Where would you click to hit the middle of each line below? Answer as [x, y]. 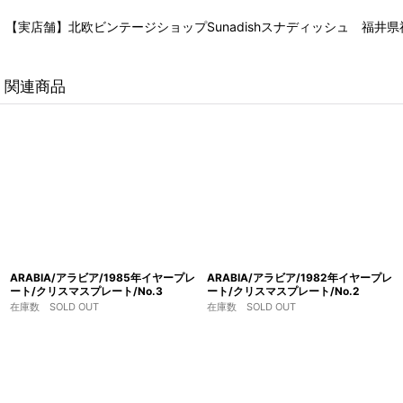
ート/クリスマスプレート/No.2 [283, 291]
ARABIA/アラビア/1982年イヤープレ [300, 277]
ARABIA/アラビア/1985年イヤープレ [103, 277]
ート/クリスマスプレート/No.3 [86, 291]
